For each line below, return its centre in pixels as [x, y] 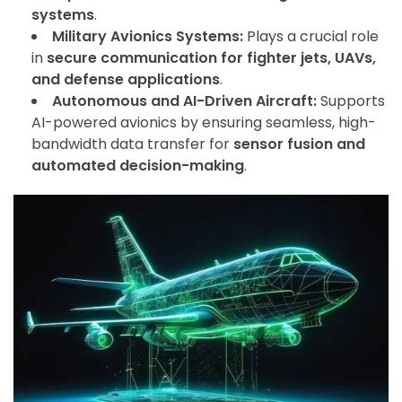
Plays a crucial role [311, 37]
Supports [351, 101]
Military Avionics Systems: [148, 37]
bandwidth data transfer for [132, 144]
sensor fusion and [299, 144]
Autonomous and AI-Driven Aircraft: [184, 101]
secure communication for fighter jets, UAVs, [211, 58]
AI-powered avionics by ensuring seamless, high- [204, 123]
